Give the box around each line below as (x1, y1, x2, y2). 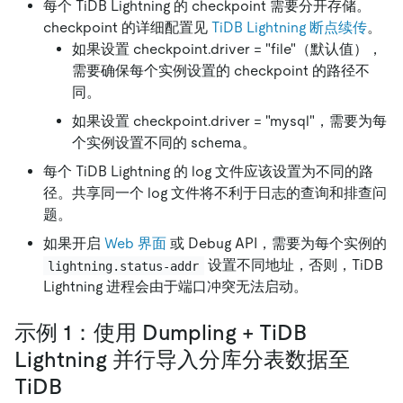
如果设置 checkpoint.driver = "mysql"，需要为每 (72, 112, 387, 130)
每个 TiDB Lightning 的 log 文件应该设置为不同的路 (43, 163, 373, 181)
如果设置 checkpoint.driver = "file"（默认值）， (72, 40, 382, 58)
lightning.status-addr (48, 258, 200, 273)
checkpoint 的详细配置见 (43, 19, 211, 37)
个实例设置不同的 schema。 (72, 134, 256, 152)
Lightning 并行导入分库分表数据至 (14, 347, 350, 372)
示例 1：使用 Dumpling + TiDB (14, 320, 307, 345)
